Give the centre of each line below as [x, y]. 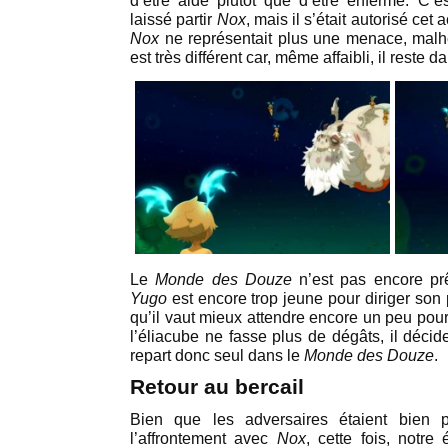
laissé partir [173, 19]
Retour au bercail [217, 387]
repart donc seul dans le [217, 355]
